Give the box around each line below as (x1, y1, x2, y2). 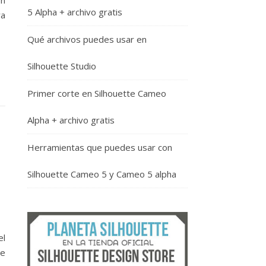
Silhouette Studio (27, 60, 96, 72)
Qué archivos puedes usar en (27, 33, 147, 45)
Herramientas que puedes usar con (27, 141, 172, 153)
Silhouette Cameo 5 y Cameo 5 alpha (27, 168, 176, 180)
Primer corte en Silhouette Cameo (27, 87, 166, 99)
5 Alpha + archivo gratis (27, 6, 122, 18)
